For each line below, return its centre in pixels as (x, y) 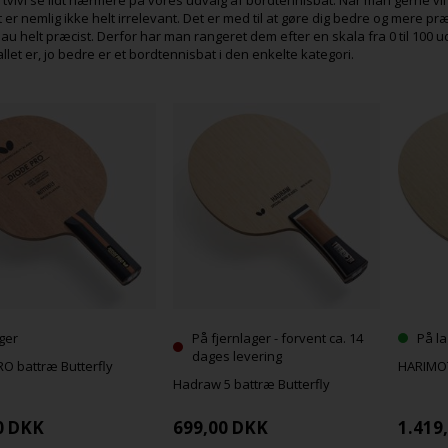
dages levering (237, 356)
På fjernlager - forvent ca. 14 (278, 338)
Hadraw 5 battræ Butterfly (252, 384)
